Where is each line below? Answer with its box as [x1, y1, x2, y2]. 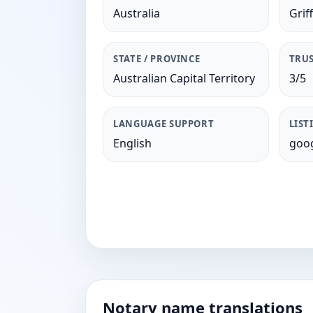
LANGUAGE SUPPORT [113, 117, 214, 130]
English [113, 136, 152, 151]
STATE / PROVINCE [113, 52, 201, 65]
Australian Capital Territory [113, 71, 255, 86]
